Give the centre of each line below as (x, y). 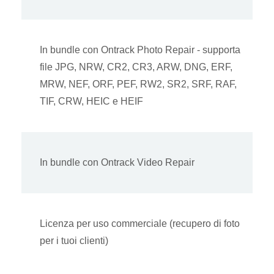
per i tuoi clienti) (74, 241)
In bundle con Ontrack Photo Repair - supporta (140, 50)
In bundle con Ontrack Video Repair (117, 163)
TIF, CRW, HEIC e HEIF (91, 102)
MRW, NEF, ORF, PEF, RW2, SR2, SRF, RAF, (138, 84)
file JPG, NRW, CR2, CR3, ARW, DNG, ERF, (136, 67)
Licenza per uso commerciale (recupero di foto (140, 224)
